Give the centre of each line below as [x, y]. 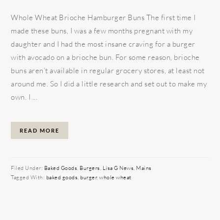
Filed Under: [27, 168]
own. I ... [24, 97]
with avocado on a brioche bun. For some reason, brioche [105, 57]
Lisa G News [118, 168]
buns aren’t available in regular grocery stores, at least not [108, 70]
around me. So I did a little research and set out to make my [109, 83]
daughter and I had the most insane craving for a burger [103, 44]
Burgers [90, 168]
